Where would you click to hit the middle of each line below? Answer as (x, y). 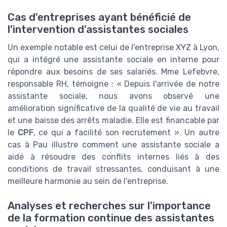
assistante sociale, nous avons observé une (113, 96)
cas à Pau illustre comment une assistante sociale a (113, 144)
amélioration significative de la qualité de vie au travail (113, 108)
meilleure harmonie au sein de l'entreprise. (88, 181)
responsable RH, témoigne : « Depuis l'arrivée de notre (113, 84)
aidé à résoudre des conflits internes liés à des (113, 157)
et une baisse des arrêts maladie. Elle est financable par (113, 120)
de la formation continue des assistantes (111, 218)
